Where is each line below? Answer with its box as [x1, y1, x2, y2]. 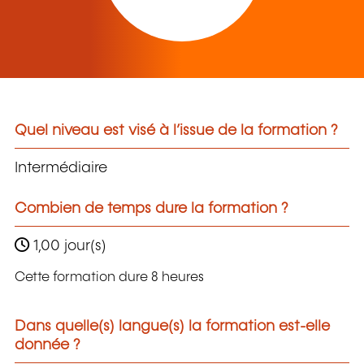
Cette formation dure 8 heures [15, 271, 204, 285]
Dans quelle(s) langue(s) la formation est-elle [15, 319, 330, 335]
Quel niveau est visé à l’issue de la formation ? [15, 123, 338, 139]
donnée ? [15, 338, 80, 353]
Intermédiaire [15, 160, 107, 175]
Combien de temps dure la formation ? [15, 201, 288, 216]
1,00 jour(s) [29, 238, 106, 253]
